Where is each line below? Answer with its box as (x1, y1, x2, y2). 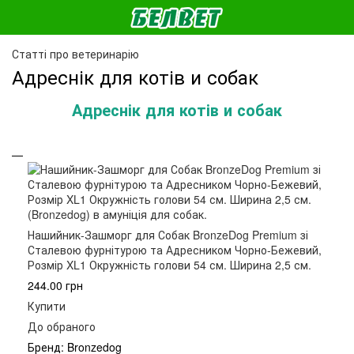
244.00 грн (28, 277, 83, 293)
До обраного (28, 318, 96, 334)
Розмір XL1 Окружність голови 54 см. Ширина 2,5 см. (28, 257, 311, 273)
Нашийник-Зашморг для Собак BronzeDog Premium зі (28, 227, 308, 243)
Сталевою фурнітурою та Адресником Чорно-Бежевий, (28, 242, 322, 258)
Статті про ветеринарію (12, 46, 139, 62)
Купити (28, 298, 66, 314)
